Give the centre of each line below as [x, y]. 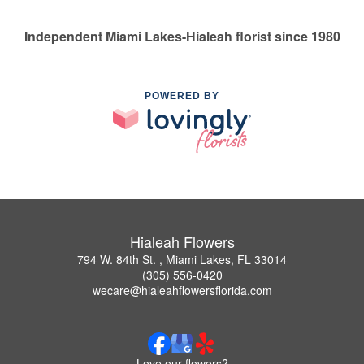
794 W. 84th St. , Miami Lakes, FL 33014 [182, 260]
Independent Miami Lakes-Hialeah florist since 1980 [182, 36]
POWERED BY [182, 95]
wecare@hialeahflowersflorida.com [182, 290]
